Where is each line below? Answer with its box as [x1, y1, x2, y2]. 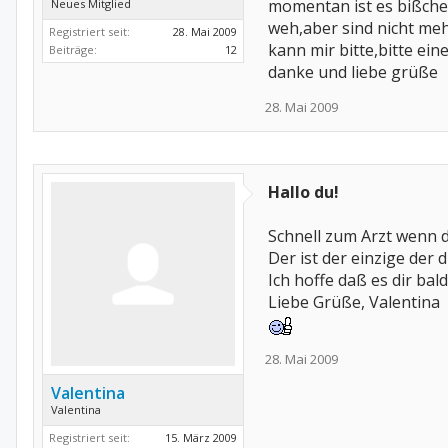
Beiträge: [49, 42, 97, 57]
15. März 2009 [165, 430, 237, 445]
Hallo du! [268, 181, 339, 203]
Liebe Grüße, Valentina [268, 291, 440, 313]
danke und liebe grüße [268, 61, 438, 83]
